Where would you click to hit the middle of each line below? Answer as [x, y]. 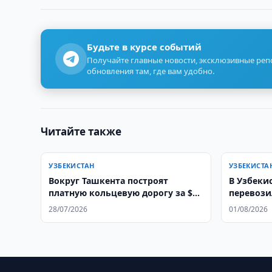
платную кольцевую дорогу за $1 [123, 193]
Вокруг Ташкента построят [109, 181]
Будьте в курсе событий [144, 47]
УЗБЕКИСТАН [72, 165]
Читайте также [81, 131]
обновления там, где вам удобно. [151, 71]
